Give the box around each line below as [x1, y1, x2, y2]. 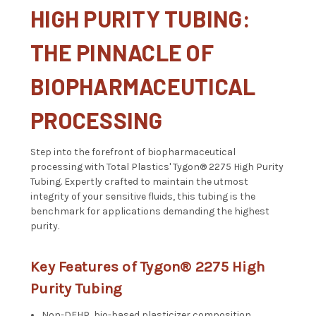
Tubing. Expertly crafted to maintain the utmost [30, 176, 248, 188]
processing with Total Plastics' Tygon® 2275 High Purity [30, 161, 284, 174]
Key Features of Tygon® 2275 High [30, 258, 265, 276]
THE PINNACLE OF [30, 39, 214, 66]
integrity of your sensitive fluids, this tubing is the [30, 190, 255, 203]
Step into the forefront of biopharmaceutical [30, 146, 236, 159]
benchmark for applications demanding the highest [30, 205, 269, 218]
